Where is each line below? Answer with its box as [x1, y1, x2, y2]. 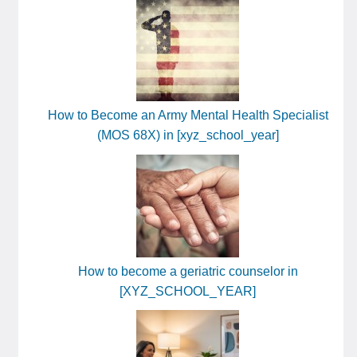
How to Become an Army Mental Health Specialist [47, 108, 328, 123]
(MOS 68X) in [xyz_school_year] [96, 128, 279, 143]
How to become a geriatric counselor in [77, 264, 298, 278]
